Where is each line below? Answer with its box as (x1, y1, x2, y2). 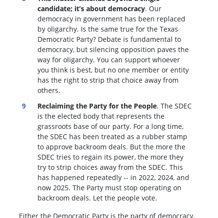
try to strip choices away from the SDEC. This (37, 162, 183, 172)
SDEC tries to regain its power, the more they (37, 152, 184, 162)
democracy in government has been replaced (37, 14, 186, 24)
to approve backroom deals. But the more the (37, 142, 186, 151)
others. (37, 86, 63, 95)
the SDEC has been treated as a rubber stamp (37, 131, 188, 141)
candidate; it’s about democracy (37, 4, 145, 14)
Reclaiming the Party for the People (37, 101, 157, 110)
